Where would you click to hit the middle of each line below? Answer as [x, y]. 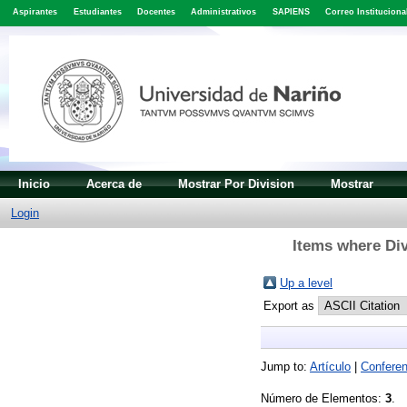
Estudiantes [97, 12]
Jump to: [285, 366]
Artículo [330, 366]
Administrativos [224, 12]
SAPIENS [291, 12]
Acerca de [114, 184]
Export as [291, 305]
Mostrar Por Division [236, 184]
